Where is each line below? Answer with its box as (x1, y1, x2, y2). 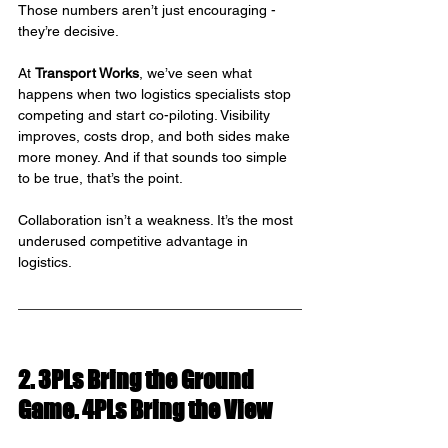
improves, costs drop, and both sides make (18, 128, 294, 145)
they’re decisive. (18, 23, 119, 40)
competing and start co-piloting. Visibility (18, 107, 274, 124)
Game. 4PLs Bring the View (18, 395, 272, 425)
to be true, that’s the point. (18, 170, 183, 187)
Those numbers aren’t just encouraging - (18, 2, 280, 19)
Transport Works (35, 65, 139, 82)
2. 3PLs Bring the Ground (18, 365, 257, 395)
